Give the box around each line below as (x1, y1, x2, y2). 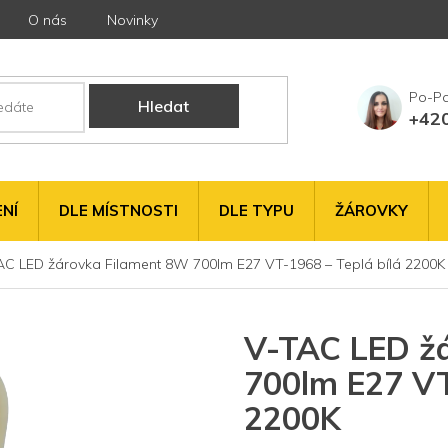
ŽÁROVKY (335, 200, 408, 220)
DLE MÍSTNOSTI (59, 200, 178, 220)
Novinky (107, 11, 158, 29)
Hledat (138, 96, 190, 117)
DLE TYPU (219, 200, 294, 220)
